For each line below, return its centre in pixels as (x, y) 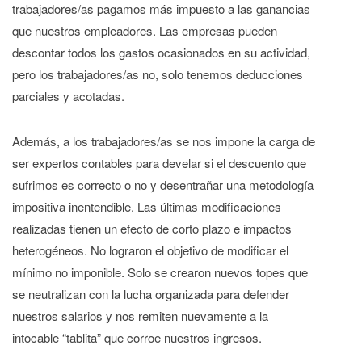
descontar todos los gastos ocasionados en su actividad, (161, 52)
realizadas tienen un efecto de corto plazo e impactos (152, 229)
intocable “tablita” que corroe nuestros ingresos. (137, 338)
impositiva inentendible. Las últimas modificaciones (147, 207)
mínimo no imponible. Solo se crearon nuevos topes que (160, 272)
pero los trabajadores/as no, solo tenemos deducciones (158, 74)
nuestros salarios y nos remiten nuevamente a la (140, 316)
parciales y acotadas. (68, 95)
